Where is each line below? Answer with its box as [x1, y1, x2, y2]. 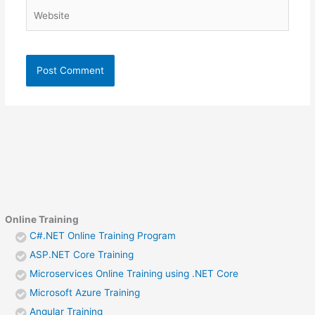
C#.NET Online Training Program [30, 229, 176, 241]
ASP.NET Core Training [30, 248, 134, 260]
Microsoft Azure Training [30, 286, 141, 298]
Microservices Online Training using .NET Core [30, 267, 239, 279]
